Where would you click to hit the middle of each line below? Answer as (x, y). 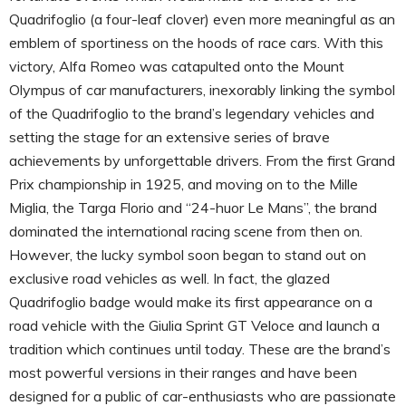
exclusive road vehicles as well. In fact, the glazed (169, 278)
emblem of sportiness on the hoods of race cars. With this (196, 42)
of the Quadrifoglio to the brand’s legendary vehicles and (192, 113)
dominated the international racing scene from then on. (186, 231)
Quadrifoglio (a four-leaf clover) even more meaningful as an (202, 19)
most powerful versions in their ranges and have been (183, 372)
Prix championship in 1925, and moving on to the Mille (184, 184)
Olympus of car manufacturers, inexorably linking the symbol (202, 89)
